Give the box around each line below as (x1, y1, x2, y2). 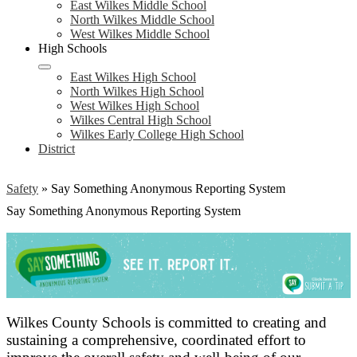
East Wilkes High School (70, 70, 196, 84)
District (38, 142, 75, 155)
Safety (6, 182, 38, 195)
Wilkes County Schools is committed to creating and (6, 314, 327, 331)
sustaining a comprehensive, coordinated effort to (6, 331, 306, 349)
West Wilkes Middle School (70, 27, 210, 41)
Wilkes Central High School (70, 113, 211, 127)
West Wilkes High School (70, 99, 199, 112)
